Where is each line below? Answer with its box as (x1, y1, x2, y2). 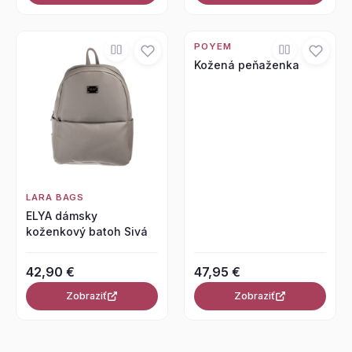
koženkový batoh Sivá (26, 225, 148, 239)
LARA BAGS (26, 192, 85, 203)
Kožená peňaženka (194, 58, 299, 72)
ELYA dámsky (26, 209, 97, 223)
